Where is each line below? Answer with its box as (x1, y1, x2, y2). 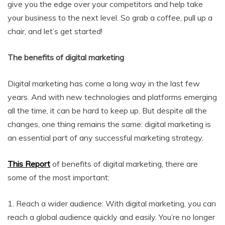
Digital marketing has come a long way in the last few (8, 78, 200, 88)
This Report (8, 159, 50, 169)
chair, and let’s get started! (8, 26, 102, 36)
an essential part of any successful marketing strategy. (8, 133, 203, 143)
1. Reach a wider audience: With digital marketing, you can (8, 198, 216, 208)
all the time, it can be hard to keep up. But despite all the (8, 105, 207, 116)
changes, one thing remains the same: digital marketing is (8, 119, 211, 129)
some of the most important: (8, 172, 109, 182)
